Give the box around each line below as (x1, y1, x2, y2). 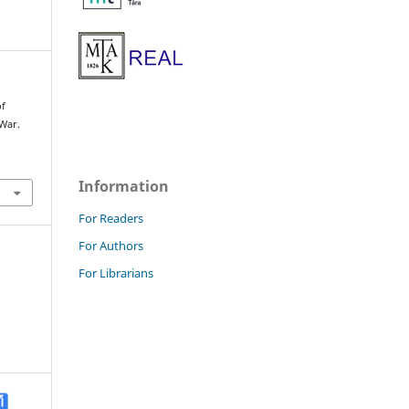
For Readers (79, 209, 143, 226)
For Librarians (79, 264, 153, 281)
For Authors (79, 236, 143, 254)
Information (79, 175, 169, 196)
